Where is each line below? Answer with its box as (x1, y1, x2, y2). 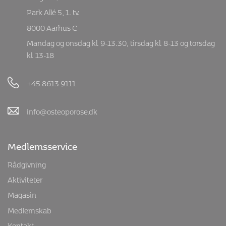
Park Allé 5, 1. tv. (27, 4, 80, 18)
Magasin (8, 187, 36, 201)
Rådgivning (8, 156, 46, 170)
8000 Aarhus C (27, 19, 78, 33)
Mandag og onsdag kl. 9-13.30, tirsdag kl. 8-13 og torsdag (27, 35, 215, 49)
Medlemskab (8, 202, 51, 216)
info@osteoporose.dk (27, 103, 98, 118)
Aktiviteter (8, 172, 42, 186)
